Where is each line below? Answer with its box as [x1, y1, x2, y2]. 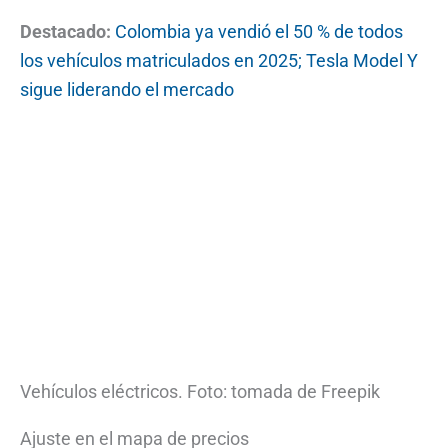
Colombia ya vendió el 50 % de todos [115, 20, 403, 42]
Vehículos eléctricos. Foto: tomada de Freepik [20, 381, 380, 403]
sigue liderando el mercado [20, 78, 234, 100]
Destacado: [20, 20, 111, 42]
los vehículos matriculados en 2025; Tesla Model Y [20, 49, 418, 71]
